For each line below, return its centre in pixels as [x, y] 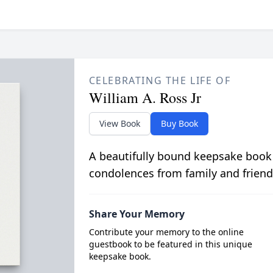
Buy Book [179, 123]
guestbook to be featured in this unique [170, 244]
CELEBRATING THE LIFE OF [160, 80]
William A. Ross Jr [145, 97]
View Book [119, 123]
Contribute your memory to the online [166, 232]
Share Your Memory [136, 214]
